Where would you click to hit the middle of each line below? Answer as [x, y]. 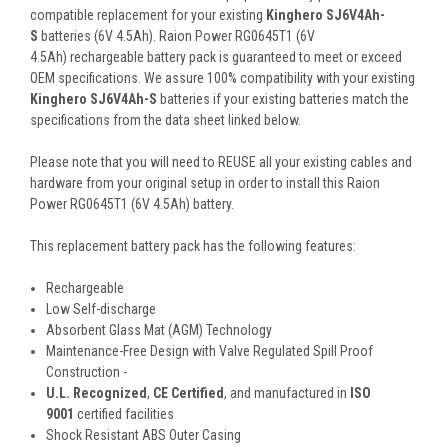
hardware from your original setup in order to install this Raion [205, 183]
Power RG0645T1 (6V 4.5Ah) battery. [132, 204]
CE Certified [189, 393]
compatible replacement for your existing [148, 15]
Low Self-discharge [101, 309]
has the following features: [279, 246]
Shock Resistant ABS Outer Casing [144, 435]
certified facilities [124, 414]
